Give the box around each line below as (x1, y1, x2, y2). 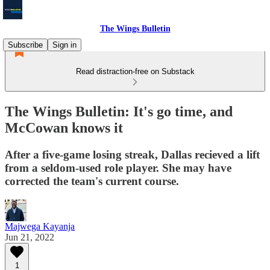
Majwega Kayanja (5, 221, 75, 231)
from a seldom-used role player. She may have (5, 161, 231, 174)
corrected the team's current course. (5, 174, 179, 187)
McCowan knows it (5, 119, 123, 136)
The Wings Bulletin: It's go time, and (5, 103, 233, 119)
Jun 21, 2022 (5, 231, 54, 242)
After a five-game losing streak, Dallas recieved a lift (5, 148, 260, 161)
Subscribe (8, 40, 43, 49)
